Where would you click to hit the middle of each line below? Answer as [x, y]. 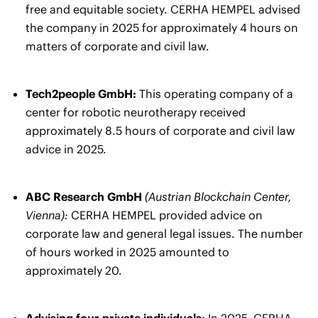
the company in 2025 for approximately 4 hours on [162, 27]
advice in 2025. [66, 149]
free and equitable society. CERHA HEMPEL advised [163, 9]
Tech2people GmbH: [81, 93]
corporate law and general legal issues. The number [164, 233]
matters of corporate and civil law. [117, 46]
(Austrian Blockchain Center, [217, 196]
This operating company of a [215, 93]
